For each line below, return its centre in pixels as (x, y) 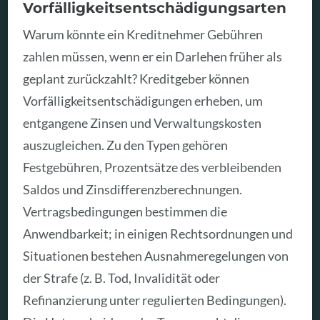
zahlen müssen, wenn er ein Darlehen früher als (153, 57)
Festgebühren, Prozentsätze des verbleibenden (152, 167)
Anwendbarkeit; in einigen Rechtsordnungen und (158, 234)
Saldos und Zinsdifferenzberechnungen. (133, 190)
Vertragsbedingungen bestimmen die (125, 212)
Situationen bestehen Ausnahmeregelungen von (156, 256)
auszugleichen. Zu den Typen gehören (126, 145)
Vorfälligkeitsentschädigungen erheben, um (143, 101)
